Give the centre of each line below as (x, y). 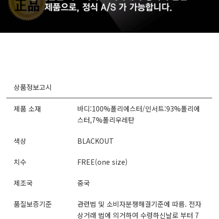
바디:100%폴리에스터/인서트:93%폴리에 (139, 108)
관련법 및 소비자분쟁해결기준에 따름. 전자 (140, 204)
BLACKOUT (96, 141)
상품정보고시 (33, 87)
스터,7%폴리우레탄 (106, 120)
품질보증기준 (33, 204)
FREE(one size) (103, 162)
